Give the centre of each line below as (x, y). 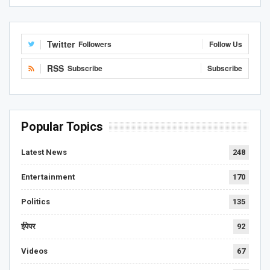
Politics (36, 201)
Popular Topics (62, 126)
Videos (34, 251)
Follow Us (226, 44)
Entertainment (48, 177)
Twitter (61, 44)
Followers (95, 44)
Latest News (44, 152)
